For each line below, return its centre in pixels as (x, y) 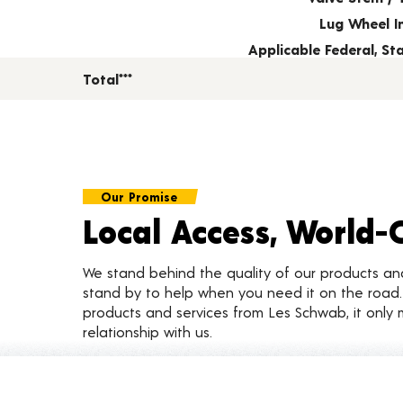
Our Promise (139, 197)
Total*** (107, 79)
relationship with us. (148, 332)
